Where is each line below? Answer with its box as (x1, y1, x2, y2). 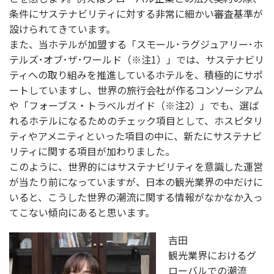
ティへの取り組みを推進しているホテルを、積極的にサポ (9, 67, 263, 82)
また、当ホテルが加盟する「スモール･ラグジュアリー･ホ (9, 36, 263, 51)
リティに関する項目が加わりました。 (9, 143, 175, 158)
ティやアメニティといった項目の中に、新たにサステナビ (9, 128, 262, 143)
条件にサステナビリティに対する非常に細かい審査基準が (9, 6, 263, 21)
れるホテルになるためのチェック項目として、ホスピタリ (9, 113, 263, 128)
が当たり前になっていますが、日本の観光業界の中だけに (9, 174, 263, 189)
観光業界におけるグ (168, 247, 256, 262)
